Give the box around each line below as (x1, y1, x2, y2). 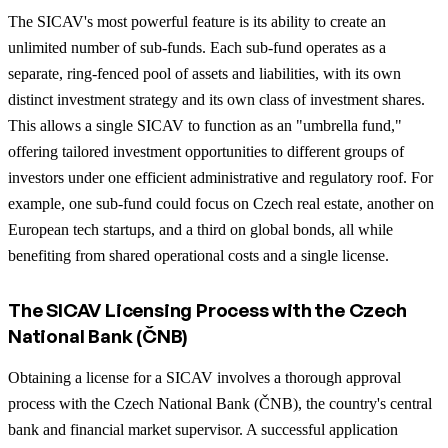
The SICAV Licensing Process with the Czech (8, 297, 407, 322)
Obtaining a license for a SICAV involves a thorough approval (8, 368, 401, 386)
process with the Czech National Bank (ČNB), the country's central (8, 394, 432, 412)
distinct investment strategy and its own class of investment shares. (8, 90, 425, 108)
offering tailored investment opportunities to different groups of (8, 142, 404, 160)
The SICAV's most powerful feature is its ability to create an (8, 12, 386, 30)
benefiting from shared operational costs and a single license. (8, 246, 389, 264)
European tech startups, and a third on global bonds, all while (8, 220, 393, 238)
